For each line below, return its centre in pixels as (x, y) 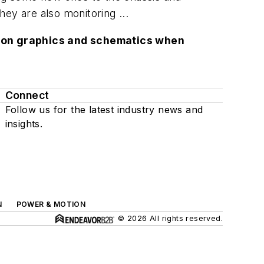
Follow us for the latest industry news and (104, 109)
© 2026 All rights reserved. (170, 218)
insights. (24, 123)
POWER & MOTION (51, 204)
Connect (27, 95)
